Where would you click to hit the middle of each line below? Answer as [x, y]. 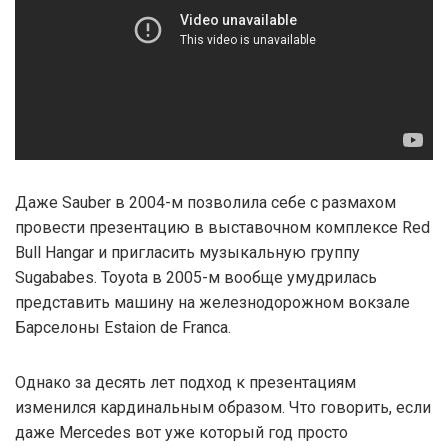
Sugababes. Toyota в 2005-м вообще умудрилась [196, 277]
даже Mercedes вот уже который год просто [181, 432]
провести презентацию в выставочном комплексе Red [222, 227]
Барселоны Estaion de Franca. [123, 327]
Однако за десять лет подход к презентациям [185, 382]
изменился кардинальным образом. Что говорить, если [223, 407]
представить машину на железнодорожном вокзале [212, 302]
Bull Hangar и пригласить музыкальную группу [187, 252]
